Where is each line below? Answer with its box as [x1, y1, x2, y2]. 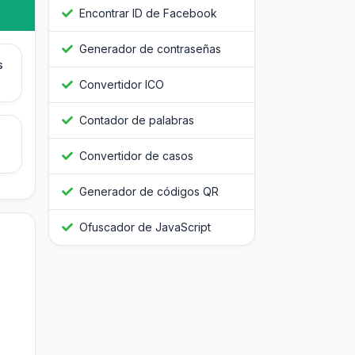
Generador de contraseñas [79, 42, 221, 56]
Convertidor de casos [79, 149, 193, 163]
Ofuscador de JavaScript [79, 220, 211, 235]
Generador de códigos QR [79, 185, 219, 199]
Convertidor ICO [79, 78, 164, 92]
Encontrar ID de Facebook [79, 6, 217, 21]
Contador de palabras [79, 113, 194, 128]
